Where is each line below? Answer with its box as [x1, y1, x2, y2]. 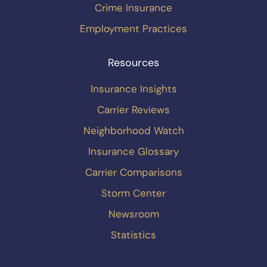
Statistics [111, 228, 156, 242]
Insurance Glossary [88, 145, 179, 159]
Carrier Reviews [97, 103, 170, 117]
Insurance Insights [90, 82, 177, 96]
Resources [108, 55, 159, 70]
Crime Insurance [95, 1, 172, 15]
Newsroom [108, 207, 159, 221]
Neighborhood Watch [83, 124, 184, 138]
